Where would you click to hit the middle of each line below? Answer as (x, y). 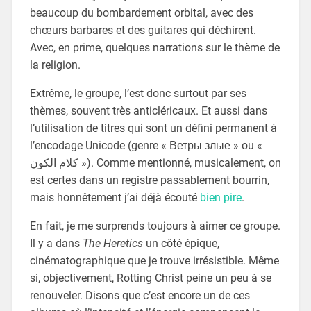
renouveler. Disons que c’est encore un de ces (140, 295)
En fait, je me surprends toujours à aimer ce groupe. (155, 226)
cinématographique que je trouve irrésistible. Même (154, 260)
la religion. (55, 65)
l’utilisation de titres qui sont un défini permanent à (153, 128)
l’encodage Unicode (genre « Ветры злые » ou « (146, 145)
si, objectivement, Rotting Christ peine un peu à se (150, 278)
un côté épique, (181, 243)
